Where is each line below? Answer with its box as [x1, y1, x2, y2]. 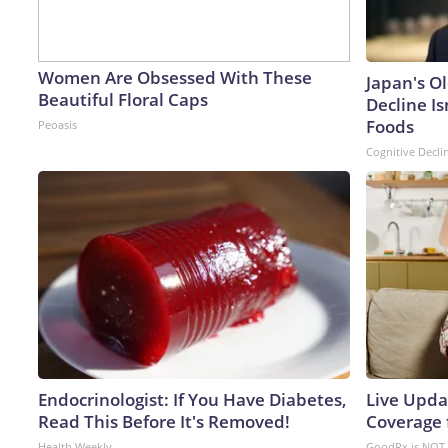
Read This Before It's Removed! [38, 409, 290, 433]
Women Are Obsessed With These [38, 65, 312, 89]
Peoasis [38, 116, 77, 132]
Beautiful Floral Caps [38, 87, 208, 111]
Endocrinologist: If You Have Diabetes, [38, 387, 347, 411]
